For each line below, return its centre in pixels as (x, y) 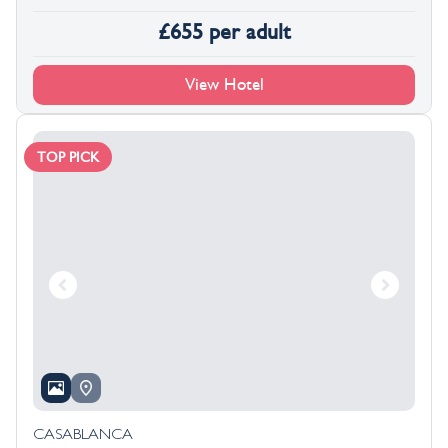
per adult (249, 32)
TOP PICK (68, 157)
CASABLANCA (83, 436)
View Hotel (224, 84)
